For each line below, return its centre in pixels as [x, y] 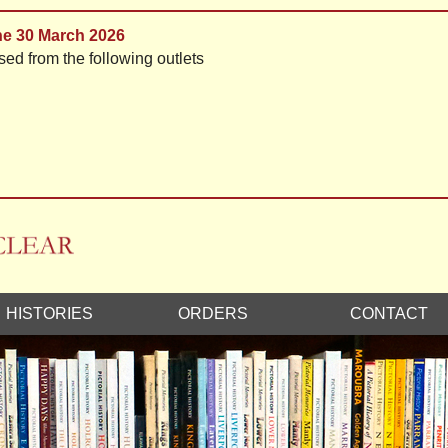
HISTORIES [49, 314]
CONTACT [389, 314]
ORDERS [213, 314]
